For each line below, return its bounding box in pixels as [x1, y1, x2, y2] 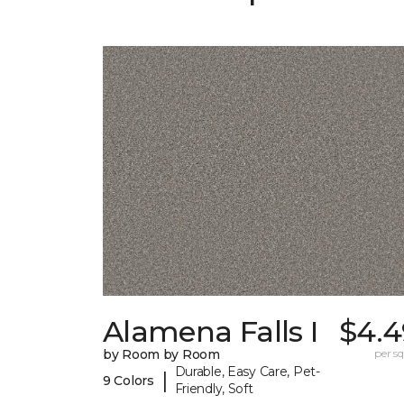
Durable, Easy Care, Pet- [174, 363, 320, 381]
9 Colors [103, 372, 154, 389]
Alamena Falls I [103, 314, 318, 350]
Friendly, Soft [174, 381, 253, 398]
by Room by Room [103, 346, 220, 363]
